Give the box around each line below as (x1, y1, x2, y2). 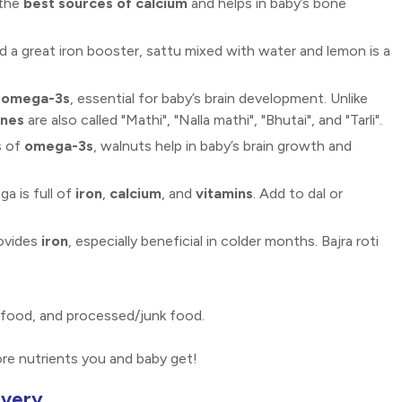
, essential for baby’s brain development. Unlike (70, 90, 368, 108)
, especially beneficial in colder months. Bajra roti (68, 232, 379, 250)
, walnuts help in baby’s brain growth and (93, 137, 352, 155)
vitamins (196, 185, 253, 203)
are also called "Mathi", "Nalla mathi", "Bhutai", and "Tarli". (28, 111, 382, 129)
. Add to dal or (253, 185, 343, 203)
